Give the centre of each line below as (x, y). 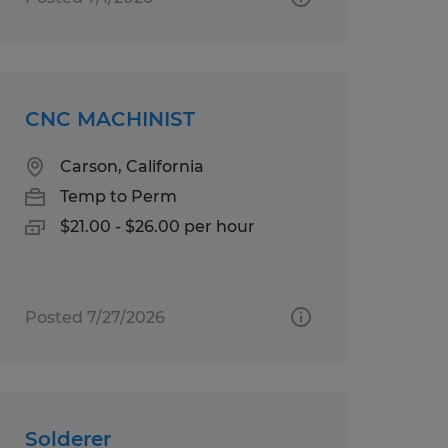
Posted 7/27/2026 (94, 317)
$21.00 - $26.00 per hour (157, 226)
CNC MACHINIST (109, 118)
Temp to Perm (118, 196)
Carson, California (131, 166)
